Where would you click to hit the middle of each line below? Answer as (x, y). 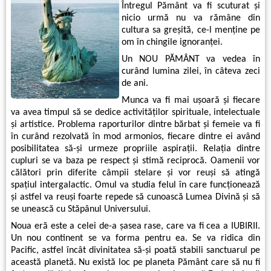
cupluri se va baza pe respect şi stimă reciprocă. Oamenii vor (135, 161)
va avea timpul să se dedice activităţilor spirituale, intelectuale (135, 113)
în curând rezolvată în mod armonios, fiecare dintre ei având (135, 137)
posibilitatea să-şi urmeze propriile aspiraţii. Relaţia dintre (135, 149)
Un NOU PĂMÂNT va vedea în (191, 60)
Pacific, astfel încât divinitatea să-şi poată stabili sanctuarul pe (135, 251)
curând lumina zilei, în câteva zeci (191, 72)
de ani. (135, 84)
